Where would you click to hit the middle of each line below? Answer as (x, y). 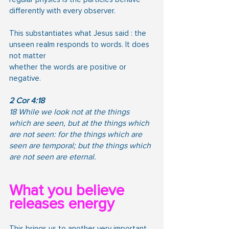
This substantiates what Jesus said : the (79, 33)
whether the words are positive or (69, 67)
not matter (28, 55)
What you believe (69, 190)
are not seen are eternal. (53, 157)
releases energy (62, 203)
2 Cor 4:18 (27, 100)
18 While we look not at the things (70, 112)
